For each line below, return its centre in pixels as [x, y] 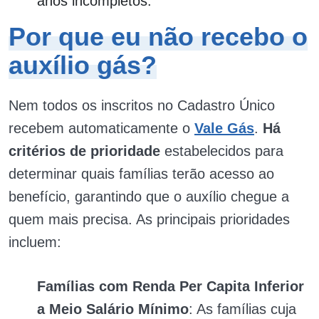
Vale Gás [224, 128]
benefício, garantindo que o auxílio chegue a [149, 196]
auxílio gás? [83, 65]
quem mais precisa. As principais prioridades [149, 219]
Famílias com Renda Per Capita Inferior [171, 286]
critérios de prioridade [84, 151]
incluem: [35, 242]
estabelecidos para [222, 151]
